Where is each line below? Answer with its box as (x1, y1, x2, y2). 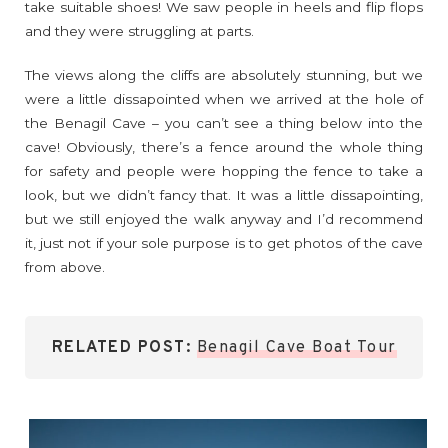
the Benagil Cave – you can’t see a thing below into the (25, 115, 423, 132)
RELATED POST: (51, 338, 191, 359)
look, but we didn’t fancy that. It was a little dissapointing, (25, 187, 423, 204)
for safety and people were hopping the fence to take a (25, 163, 423, 180)
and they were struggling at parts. (25, 23, 254, 40)
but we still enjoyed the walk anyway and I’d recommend (25, 211, 423, 228)
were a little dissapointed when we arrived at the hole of (25, 91, 423, 108)
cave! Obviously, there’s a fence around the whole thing (25, 139, 423, 156)
